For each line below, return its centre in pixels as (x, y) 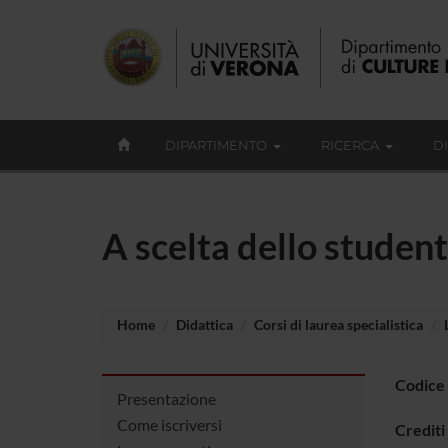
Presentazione (166, 398)
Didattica (204, 324)
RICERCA (350, 145)
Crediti (419, 429)
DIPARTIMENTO (216, 145)
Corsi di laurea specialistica (338, 324)
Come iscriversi (169, 424)
